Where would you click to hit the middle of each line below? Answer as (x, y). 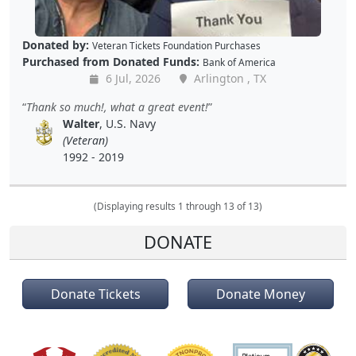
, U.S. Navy (128, 124)
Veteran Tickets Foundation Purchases (176, 46)
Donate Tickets (95, 294)
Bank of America (239, 62)
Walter (81, 124)
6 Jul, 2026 (132, 79)
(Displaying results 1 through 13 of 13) (178, 206)
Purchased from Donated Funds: (111, 62)
